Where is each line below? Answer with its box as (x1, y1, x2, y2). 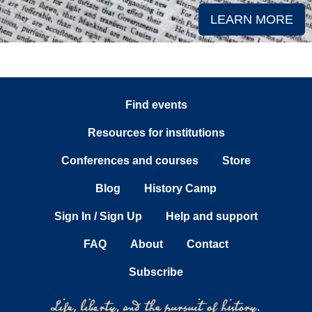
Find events (125, 99, 187, 111)
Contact (187, 238, 228, 250)
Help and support (166, 210, 258, 222)
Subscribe (129, 266, 183, 278)
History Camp (144, 182, 217, 194)
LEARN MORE (210, 13, 293, 26)
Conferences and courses (61, 155, 198, 166)
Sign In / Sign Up (54, 210, 142, 222)
